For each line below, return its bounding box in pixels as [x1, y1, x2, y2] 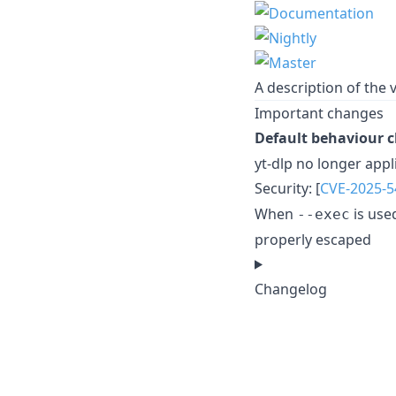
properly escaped [255, 229, 371, 249]
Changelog [255, 278, 327, 299]
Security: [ [255, 178, 320, 198]
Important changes [255, 103, 384, 123]
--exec [297, 205, 350, 223]
